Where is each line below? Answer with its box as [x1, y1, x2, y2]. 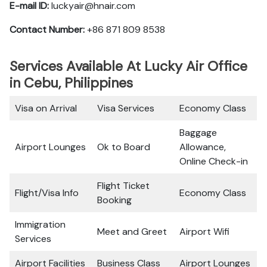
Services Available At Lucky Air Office [10, 57, 247, 75]
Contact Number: [10, 23, 87, 36]
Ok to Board [97, 141, 150, 153]
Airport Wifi [179, 225, 229, 238]
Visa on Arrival [15, 102, 77, 114]
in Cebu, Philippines [10, 74, 133, 92]
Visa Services [97, 102, 154, 114]
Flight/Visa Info [15, 187, 79, 199]
